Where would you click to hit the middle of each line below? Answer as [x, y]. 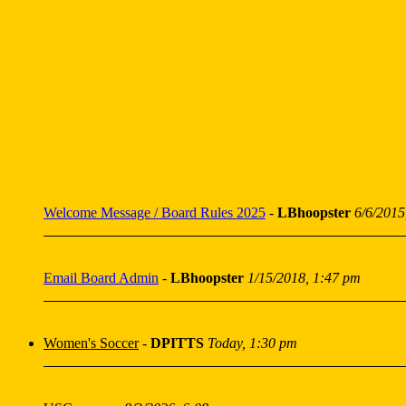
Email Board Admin [101, 278]
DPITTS [177, 343]
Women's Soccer [91, 343]
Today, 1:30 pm [252, 343]
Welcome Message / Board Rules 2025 [155, 213]
